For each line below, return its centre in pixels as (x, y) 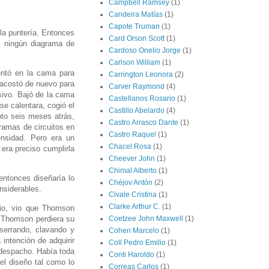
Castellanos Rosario (142, 99)
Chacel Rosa (130, 147)
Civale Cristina (133, 195)
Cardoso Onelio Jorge (145, 51)
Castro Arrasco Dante (144, 123)
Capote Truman (134, 27)
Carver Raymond (137, 87)
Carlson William (134, 63)
